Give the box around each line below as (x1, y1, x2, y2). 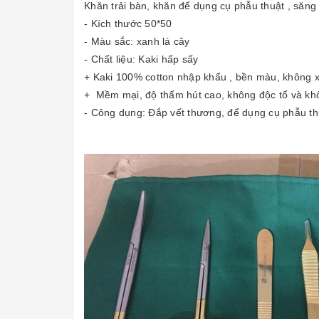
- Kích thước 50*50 (84, 18, 172, 29)
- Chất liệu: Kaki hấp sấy (84, 53, 199, 65)
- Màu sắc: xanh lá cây (84, 36, 190, 47)
